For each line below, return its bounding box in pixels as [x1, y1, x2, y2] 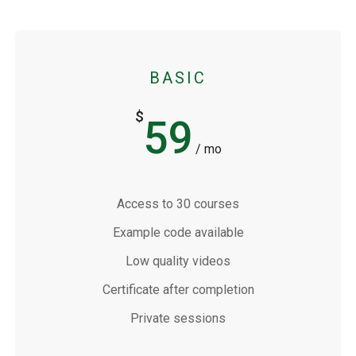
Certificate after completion [102, 282, 254, 298]
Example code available [112, 225, 244, 241]
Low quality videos [126, 253, 230, 269]
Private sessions [130, 311, 226, 327]
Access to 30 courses [117, 196, 239, 212]
